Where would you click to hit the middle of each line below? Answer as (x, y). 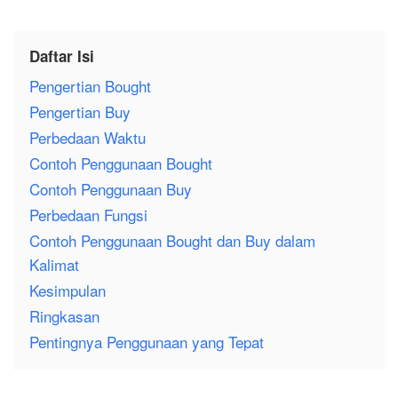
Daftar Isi (62, 56)
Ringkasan (64, 316)
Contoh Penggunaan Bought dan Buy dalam (172, 241)
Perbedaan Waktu (88, 138)
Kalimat (54, 265)
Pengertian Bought (90, 86)
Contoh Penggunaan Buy (111, 189)
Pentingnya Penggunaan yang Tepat (147, 342)
